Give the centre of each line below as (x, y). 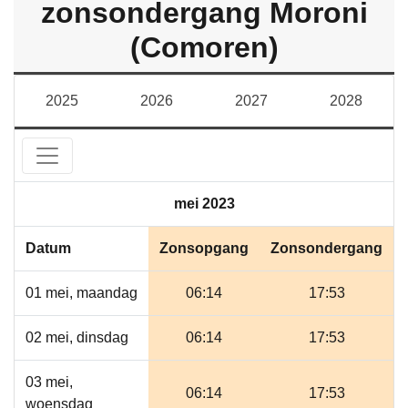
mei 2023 (204, 204)
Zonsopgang (204, 248)
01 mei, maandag (82, 293)
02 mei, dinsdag (77, 337)
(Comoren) (204, 47)
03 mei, (49, 382)
